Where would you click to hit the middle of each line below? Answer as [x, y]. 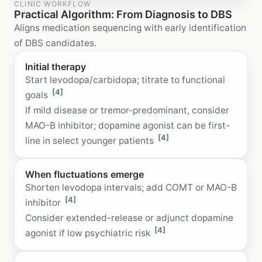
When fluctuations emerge [85, 174]
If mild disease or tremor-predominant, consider [127, 110]
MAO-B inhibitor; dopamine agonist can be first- [127, 125]
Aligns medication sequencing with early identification [130, 27]
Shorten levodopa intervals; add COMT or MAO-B [131, 187]
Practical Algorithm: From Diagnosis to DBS [123, 14]
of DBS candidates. [55, 43]
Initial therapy [56, 66]
